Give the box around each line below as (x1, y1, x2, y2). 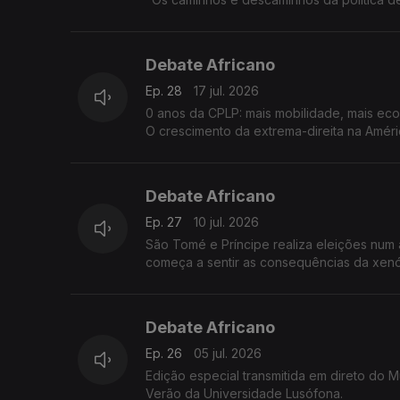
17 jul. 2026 (194, 83, 259, 99)
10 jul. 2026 (194, 214, 259, 230)
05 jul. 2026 (194, 346, 262, 362)
